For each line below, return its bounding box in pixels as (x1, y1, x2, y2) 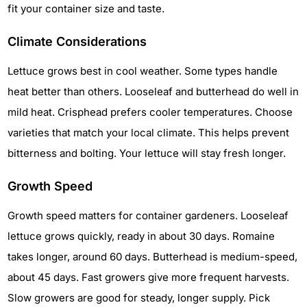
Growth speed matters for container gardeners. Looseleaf (8, 209, 288, 223)
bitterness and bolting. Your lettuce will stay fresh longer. (8, 147, 286, 160)
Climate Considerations (8, 34, 147, 49)
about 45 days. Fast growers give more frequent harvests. (8, 271, 289, 284)
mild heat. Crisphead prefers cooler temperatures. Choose (8, 106, 293, 119)
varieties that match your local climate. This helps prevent (8, 126, 289, 140)
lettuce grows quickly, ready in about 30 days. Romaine (8, 230, 275, 243)
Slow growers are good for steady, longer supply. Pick (8, 291, 270, 305)
